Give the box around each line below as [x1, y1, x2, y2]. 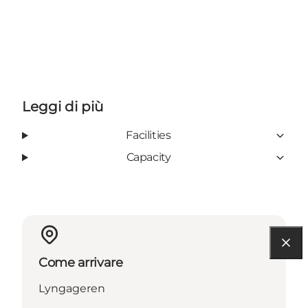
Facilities [126, 129, 171, 142]
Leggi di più [22, 98, 103, 115]
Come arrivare [38, 255, 123, 271]
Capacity [126, 151, 171, 164]
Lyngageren [38, 282, 105, 296]
